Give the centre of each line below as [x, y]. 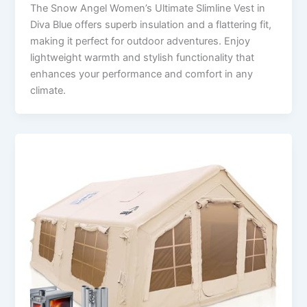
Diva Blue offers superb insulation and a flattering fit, [151, 24]
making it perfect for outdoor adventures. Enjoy [140, 41]
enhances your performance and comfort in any [142, 74]
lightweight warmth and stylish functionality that [143, 57]
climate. [48, 90]
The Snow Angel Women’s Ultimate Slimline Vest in [148, 8]
